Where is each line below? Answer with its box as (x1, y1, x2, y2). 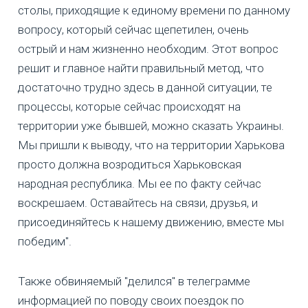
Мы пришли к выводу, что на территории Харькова (18, 137, 285, 152)
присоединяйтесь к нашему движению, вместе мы (18, 214, 284, 229)
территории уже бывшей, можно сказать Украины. (18, 118, 284, 133)
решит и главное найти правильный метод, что (18, 60, 264, 75)
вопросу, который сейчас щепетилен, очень (18, 22, 249, 36)
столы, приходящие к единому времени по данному (18, 3, 290, 17)
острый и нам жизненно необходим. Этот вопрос (18, 41, 278, 56)
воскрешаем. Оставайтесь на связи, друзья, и (18, 195, 258, 210)
